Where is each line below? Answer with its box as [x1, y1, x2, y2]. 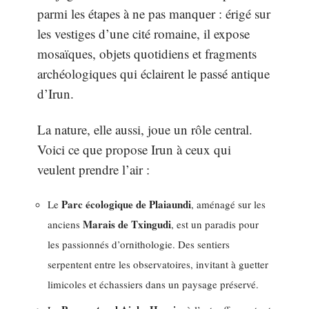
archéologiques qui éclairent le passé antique [37, 65, 270, 82]
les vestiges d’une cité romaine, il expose [37, 25, 250, 42]
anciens [48, 217, 83, 231]
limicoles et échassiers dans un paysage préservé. [48, 277, 259, 291]
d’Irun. [37, 85, 74, 102]
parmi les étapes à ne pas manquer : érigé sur [37, 5, 270, 22]
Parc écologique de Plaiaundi [61, 197, 191, 212]
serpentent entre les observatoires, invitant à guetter [48, 257, 268, 271]
